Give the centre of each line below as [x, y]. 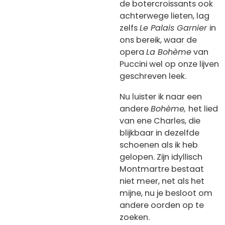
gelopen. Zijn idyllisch [161, 157]
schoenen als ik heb [159, 145]
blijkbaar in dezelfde [159, 133]
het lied [203, 109]
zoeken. [135, 217]
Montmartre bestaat [162, 169]
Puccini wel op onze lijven [169, 64]
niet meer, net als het [162, 181]
